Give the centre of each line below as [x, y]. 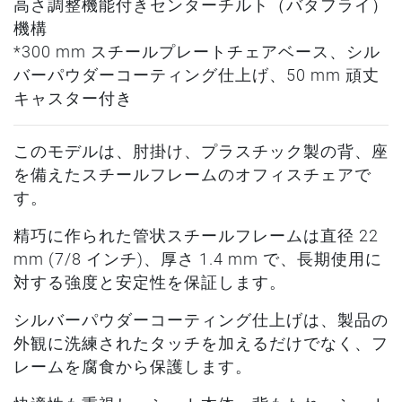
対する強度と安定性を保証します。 [150, 283]
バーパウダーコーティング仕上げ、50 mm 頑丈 [197, 75]
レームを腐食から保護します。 [133, 367]
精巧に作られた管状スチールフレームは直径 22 [196, 236]
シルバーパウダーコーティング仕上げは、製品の [201, 320]
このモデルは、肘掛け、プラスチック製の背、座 [201, 152]
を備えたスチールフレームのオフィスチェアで [192, 175]
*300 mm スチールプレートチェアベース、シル [197, 52]
